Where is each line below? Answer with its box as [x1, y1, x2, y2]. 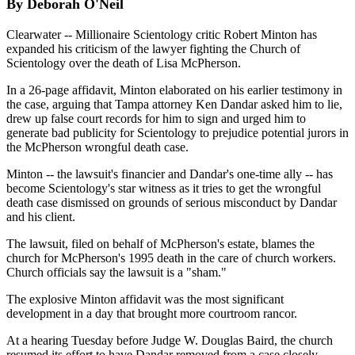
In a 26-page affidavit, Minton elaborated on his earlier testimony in [6, 82, 342, 97]
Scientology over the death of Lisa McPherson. [6, 55, 241, 70]
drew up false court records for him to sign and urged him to [6, 111, 306, 125]
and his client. [6, 209, 75, 223]
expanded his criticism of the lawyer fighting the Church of [6, 41, 300, 55]
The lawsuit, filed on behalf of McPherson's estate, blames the [6, 236, 315, 250]
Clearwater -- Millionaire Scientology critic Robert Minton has [6, 27, 317, 41]
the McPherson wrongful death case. [6, 139, 189, 154]
